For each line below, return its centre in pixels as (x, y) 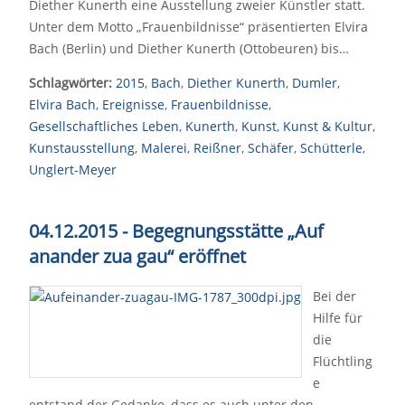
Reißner (217, 148)
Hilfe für (338, 318)
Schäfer (271, 148)
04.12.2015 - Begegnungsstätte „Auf (176, 231)
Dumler (315, 83)
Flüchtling (343, 361)
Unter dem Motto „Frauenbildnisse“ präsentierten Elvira (198, 27)
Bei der (334, 296)
